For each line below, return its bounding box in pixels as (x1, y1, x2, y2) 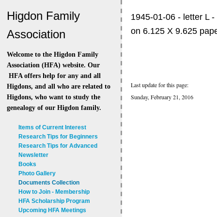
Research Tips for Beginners (18, 133, 98, 140)
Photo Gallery (18, 170, 56, 177)
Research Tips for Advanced (18, 142, 97, 150)
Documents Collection (18, 179, 79, 186)
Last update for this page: (131, 81, 188, 89)
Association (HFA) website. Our (7, 62, 100, 69)
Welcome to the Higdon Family (7, 51, 98, 59)
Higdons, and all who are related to (7, 83, 110, 91)
